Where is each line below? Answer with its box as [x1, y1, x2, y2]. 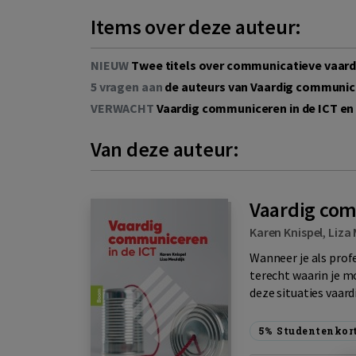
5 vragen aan [91, 79, 163, 95]
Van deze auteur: [91, 136, 239, 163]
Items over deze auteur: [91, 14, 302, 41]
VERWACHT [91, 100, 154, 117]
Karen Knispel [250, 224, 323, 241]
